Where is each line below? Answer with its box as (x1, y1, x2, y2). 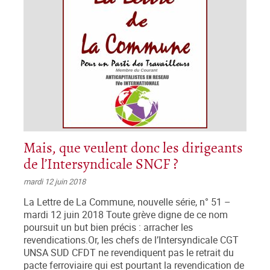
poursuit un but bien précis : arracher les (24, 221, 193, 234)
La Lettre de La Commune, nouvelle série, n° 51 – (24, 196, 231, 209)
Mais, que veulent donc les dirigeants (24, 140, 243, 157)
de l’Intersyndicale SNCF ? (24, 157, 178, 174)
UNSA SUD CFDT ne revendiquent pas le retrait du (24, 246, 234, 260)
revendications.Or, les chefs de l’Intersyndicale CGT (24, 234, 239, 247)
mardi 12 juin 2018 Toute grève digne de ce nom (24, 209, 228, 222)
